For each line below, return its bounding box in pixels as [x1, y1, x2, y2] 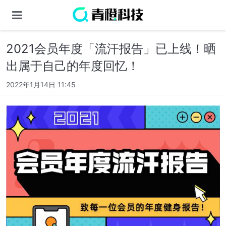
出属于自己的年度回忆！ [6, 59, 139, 73]
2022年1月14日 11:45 [6, 80, 76, 89]
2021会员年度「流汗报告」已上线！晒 [6, 41, 216, 56]
